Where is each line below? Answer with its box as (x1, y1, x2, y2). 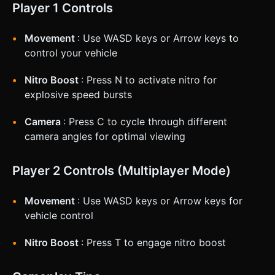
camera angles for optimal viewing (25, 130, 185, 142)
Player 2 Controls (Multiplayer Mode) (12, 163, 231, 178)
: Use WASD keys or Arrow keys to (77, 31, 239, 44)
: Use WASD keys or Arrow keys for (77, 194, 242, 207)
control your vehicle (25, 46, 117, 59)
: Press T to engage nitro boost (81, 236, 226, 249)
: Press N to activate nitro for (81, 73, 217, 86)
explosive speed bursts (25, 88, 132, 101)
